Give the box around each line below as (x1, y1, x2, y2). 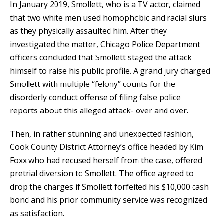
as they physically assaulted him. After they (10, 25, 167, 36)
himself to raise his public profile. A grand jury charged (10, 65, 210, 76)
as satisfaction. (10, 207, 64, 219)
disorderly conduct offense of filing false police (10, 91, 181, 103)
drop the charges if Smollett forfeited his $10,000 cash (10, 181, 209, 192)
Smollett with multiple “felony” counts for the (10, 78, 175, 89)
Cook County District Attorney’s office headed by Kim (10, 141, 203, 152)
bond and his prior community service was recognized (10, 194, 207, 205)
